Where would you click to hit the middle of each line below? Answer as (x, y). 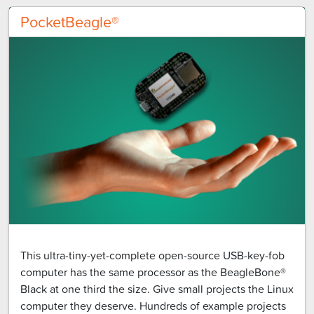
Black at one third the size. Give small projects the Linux (157, 288)
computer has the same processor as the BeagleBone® (153, 272)
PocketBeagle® (70, 21)
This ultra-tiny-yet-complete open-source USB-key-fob (152, 255)
